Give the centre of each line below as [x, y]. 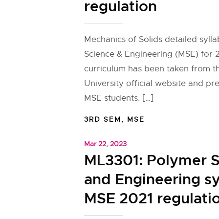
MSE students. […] [119, 98]
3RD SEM [103, 119]
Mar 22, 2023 [105, 144]
